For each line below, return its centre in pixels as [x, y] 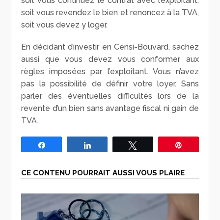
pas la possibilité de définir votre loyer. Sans [110, 83]
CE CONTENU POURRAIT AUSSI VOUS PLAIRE [103, 173]
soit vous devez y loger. [65, 25]
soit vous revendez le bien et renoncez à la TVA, [110, 12]
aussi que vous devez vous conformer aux [110, 59]
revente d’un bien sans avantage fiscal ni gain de [110, 108]
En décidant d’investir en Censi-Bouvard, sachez [110, 47]
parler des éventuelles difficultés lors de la [110, 96]
